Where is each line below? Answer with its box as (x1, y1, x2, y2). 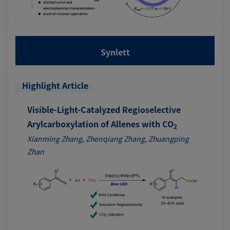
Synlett (100, 45, 130, 58)
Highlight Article (22, 79, 88, 91)
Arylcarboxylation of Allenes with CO (27, 117, 174, 130)
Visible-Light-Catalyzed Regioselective (27, 103, 181, 116)
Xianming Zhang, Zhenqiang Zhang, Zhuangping (27, 133, 189, 144)
